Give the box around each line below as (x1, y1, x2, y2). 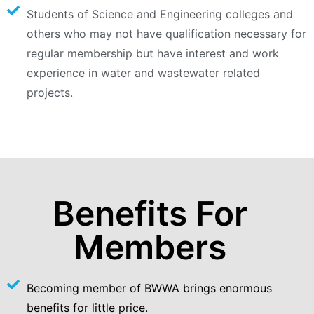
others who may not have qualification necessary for (26, 27, 306, 41)
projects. (26, 86, 73, 100)
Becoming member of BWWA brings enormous (26, 281, 272, 296)
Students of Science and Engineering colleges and (26, 7, 293, 22)
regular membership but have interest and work (26, 46, 279, 61)
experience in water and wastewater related (26, 66, 260, 81)
